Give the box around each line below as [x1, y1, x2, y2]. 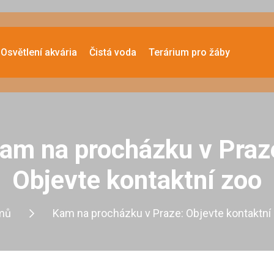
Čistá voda [89, 46, 136, 58]
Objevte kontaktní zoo [12, 165, 262, 195]
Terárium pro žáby [148, 46, 230, 58]
